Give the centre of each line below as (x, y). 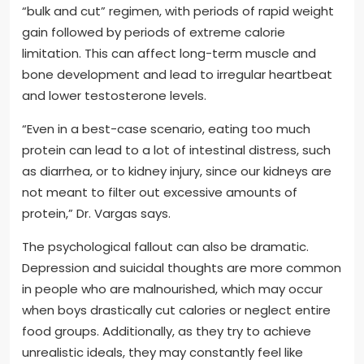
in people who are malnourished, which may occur (172, 288)
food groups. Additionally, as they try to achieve (167, 331)
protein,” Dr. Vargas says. (96, 213)
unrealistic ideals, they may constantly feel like (162, 352)
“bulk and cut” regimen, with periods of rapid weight (178, 11)
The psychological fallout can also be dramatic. (165, 246)
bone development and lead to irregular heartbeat (177, 74)
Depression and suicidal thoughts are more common (182, 267)
